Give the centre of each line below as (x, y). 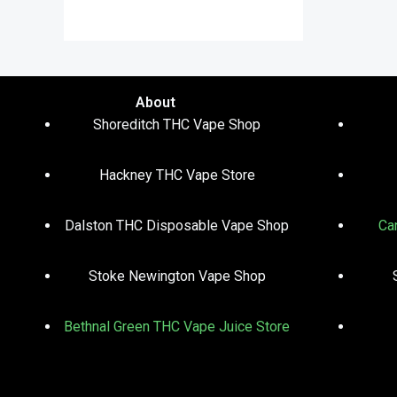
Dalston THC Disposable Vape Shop (177, 226)
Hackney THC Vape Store (177, 175)
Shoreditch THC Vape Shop (177, 125)
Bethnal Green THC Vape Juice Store (177, 327)
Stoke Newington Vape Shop (177, 276)
